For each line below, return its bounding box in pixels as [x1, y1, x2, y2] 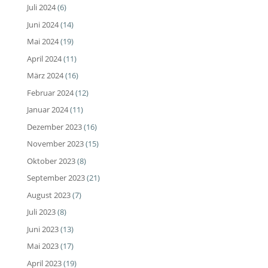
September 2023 [26, 172, 85, 184]
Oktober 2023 [26, 155, 75, 166]
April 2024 [26, 53, 62, 64]
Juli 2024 [26, 2, 56, 13]
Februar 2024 [26, 87, 74, 98]
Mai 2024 [26, 36, 59, 47]
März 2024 [26, 70, 63, 81]
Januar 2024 [26, 104, 68, 115]
